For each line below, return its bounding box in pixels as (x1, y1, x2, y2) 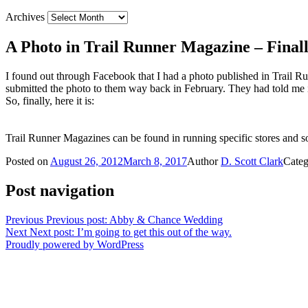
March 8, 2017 (123, 155, 187, 168)
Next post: (30, 226, 74, 239)
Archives (5, 11, 45, 23)
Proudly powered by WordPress (5, 239, 144, 251)
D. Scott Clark (221, 155, 283, 168)
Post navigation (5, 181, 114, 200)
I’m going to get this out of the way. (77, 226, 232, 239)
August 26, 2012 (50, 155, 123, 168)
